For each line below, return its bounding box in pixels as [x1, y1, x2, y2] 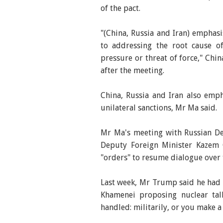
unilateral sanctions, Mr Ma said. [100, 103, 217, 113]
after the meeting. [100, 66, 164, 76]
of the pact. [100, 3, 140, 13]
